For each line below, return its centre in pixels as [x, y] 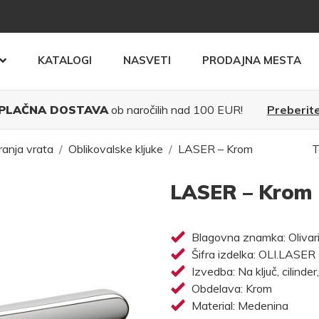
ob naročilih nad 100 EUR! [177, 110]
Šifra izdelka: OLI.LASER [253, 254]
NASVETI [147, 60]
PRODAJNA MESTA [252, 60]
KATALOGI [65, 60]
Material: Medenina [240, 305]
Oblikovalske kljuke [116, 149]
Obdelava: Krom [231, 288]
